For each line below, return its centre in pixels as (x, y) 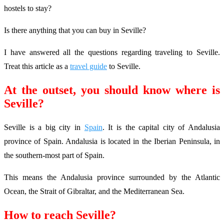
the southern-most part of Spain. (54, 155)
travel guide (88, 66)
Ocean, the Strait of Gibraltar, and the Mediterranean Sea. (94, 191)
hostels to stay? (28, 8)
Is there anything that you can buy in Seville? (75, 30)
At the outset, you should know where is (112, 90)
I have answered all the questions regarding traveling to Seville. (112, 52)
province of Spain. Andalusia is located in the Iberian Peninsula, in (112, 141)
